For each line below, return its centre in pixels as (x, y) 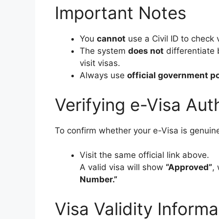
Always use (103, 76)
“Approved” (189, 167)
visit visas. (100, 63)
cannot (111, 39)
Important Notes (120, 13)
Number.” (99, 180)
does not (146, 51)
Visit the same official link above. (144, 155)
